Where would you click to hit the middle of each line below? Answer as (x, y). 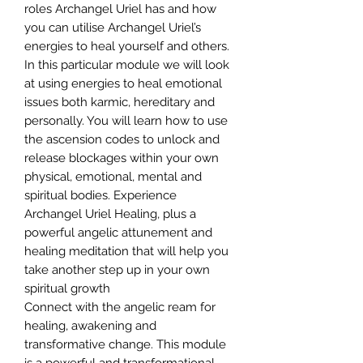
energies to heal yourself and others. (127, 46)
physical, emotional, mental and (113, 176)
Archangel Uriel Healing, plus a (110, 214)
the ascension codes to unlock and (122, 139)
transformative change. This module (125, 344)
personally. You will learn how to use (126, 120)
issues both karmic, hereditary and (120, 102)
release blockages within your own (122, 158)
